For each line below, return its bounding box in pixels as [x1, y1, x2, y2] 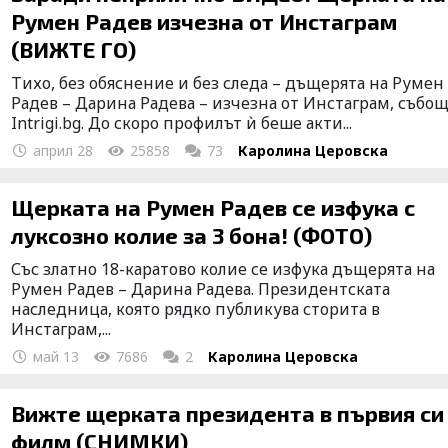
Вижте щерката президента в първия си [11, 399, 445, 426]
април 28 [29, 140, 94, 160]
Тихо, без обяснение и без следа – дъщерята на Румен [11, 71, 445, 94]
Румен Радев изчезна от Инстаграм [11, 7, 398, 34]
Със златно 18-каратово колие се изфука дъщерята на [11, 257, 436, 280]
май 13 [29, 346, 80, 366]
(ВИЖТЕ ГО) [11, 35, 137, 62]
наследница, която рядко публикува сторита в [11, 297, 381, 320]
